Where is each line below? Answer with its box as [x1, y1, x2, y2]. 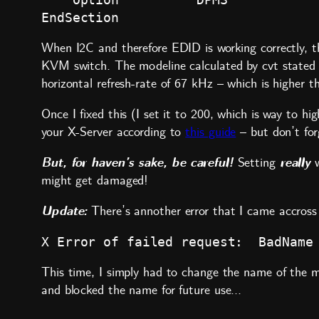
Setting [233, 155, 280, 171]
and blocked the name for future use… [41, 283, 242, 298]
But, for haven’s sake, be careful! [41, 155, 234, 172]
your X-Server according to [41, 125, 186, 140]
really [279, 155, 311, 172]
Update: [41, 203, 88, 220]
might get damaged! [41, 173, 149, 189]
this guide [185, 125, 236, 140]
